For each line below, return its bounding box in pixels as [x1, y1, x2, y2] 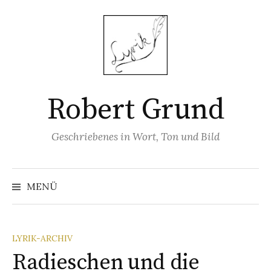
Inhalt [11, 33, 41, 47]
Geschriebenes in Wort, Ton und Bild [51, 130, 220, 143]
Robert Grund [47, 92, 224, 128]
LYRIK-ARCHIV [12, 233, 73, 244]
